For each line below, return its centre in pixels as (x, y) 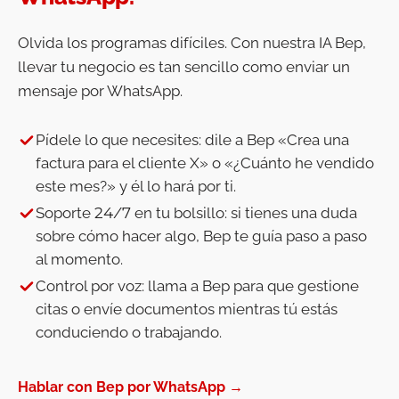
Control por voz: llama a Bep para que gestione (197, 286)
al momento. (79, 259)
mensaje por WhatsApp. (100, 91)
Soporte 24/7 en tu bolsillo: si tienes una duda (196, 213)
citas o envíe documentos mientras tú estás (187, 309)
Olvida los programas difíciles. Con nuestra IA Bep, (192, 43)
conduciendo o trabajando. (129, 332)
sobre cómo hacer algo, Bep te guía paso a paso (201, 236)
